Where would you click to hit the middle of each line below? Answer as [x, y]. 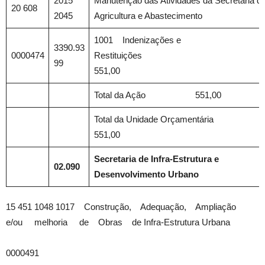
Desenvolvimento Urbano [146, 174]
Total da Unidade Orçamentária [177, 119]
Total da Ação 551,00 [157, 95]
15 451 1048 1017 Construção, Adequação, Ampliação [126, 207]
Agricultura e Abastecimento [148, 16]
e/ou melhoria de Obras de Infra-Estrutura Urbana [118, 222]
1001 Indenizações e [137, 40]
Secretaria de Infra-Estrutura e [156, 159]
